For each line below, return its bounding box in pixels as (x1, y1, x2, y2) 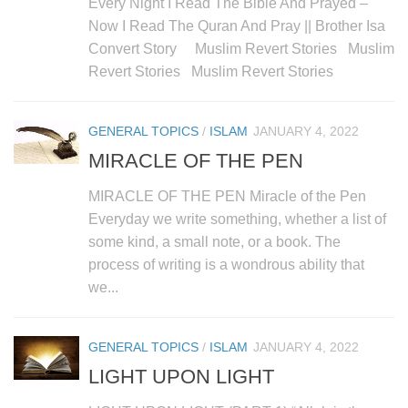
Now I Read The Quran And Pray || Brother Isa (88, 17, 385, 34)
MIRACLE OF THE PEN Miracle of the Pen (88, 188, 366, 204)
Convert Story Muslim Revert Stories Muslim (88, 40, 394, 56)
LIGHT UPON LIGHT (88, 365, 274, 389)
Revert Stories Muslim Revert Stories (88, 63, 333, 79)
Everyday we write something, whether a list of (88, 210, 386, 227)
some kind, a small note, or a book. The (88, 233, 341, 250)
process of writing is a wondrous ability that (88, 256, 364, 272)
